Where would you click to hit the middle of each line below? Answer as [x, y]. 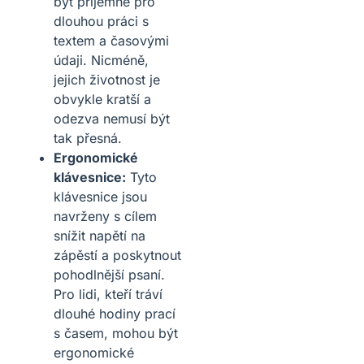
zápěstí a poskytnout [117, 255]
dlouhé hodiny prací [115, 313]
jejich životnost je [107, 79]
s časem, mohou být [116, 333]
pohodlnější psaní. [109, 274]
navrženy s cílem [105, 216]
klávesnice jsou [100, 196]
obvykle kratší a [102, 99]
